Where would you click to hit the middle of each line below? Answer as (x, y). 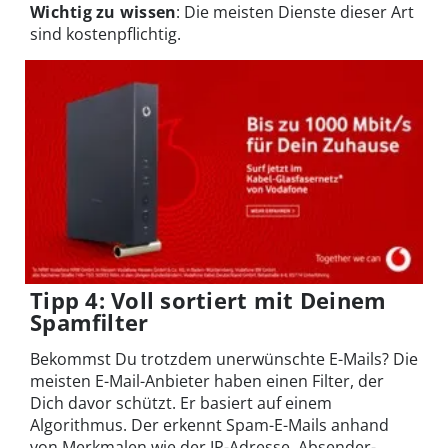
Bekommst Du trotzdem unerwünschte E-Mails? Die (224, 358)
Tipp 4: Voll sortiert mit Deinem (208, 299)
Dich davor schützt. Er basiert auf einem (181, 402)
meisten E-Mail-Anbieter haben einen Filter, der (207, 380)
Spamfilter (89, 321)
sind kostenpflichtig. (105, 34)
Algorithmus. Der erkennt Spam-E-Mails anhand (209, 424)
